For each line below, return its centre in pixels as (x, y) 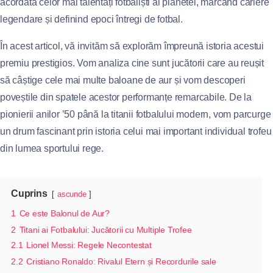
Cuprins (29, 193)
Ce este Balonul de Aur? (65, 213)
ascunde (72, 194)
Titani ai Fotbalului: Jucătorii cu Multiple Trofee (105, 229)
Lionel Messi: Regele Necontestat (89, 245)
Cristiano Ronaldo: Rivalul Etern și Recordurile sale (121, 261)
